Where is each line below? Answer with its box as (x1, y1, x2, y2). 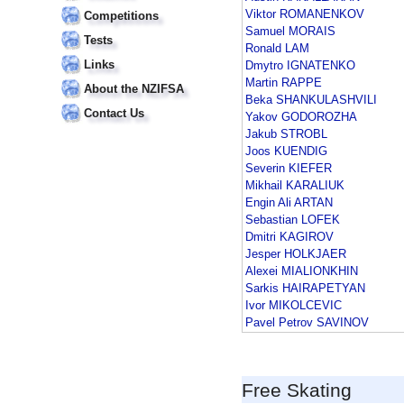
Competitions (84, 9, 159, 23)
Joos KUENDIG (245, 144, 327, 159)
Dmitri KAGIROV (245, 230, 334, 244)
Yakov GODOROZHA (245, 110, 357, 124)
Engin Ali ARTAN (245, 196, 333, 210)
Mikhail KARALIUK (245, 179, 344, 193)
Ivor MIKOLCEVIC (245, 298, 342, 313)
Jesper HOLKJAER (245, 247, 346, 262)
